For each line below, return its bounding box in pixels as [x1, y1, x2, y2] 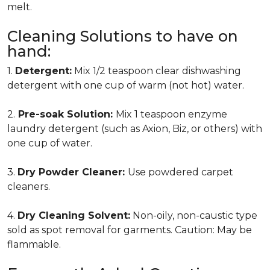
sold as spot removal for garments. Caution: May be [7, 224, 252, 236]
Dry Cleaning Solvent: [17, 210, 130, 221]
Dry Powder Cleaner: [17, 166, 128, 178]
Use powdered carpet [128, 166, 233, 178]
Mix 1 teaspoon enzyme [116, 108, 227, 120]
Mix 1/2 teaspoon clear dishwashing [72, 65, 241, 77]
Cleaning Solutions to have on [7, 27, 238, 45]
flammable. [7, 239, 61, 250]
